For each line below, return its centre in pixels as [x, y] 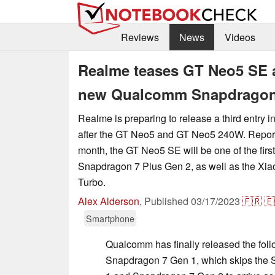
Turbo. [92, 182]
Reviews [140, 37]
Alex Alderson [109, 201]
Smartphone [110, 218]
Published [168, 201]
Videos [240, 37]
